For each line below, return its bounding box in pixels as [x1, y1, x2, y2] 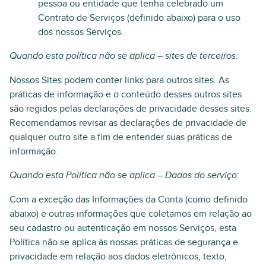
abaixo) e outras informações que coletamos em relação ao [9, 208, 252, 220]
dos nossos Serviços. [38, 26, 123, 38]
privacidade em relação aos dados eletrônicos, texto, [9, 251, 227, 262]
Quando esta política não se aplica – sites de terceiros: [9, 50, 238, 62]
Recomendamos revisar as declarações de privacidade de [9, 117, 246, 129]
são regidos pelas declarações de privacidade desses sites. [9, 103, 252, 115]
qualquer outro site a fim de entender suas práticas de [9, 131, 232, 143]
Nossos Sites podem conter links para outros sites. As [9, 74, 229, 86]
